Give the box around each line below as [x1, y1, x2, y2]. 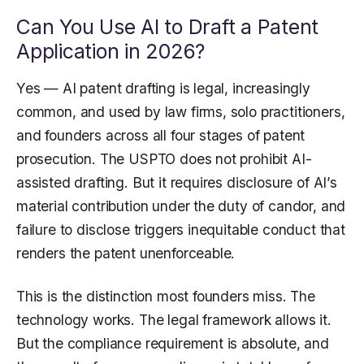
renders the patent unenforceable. [16, 245, 236, 262]
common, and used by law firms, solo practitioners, [16, 103, 345, 121]
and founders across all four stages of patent [16, 127, 305, 145]
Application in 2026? [16, 39, 206, 64]
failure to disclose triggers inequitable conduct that [16, 221, 345, 239]
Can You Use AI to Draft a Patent [16, 15, 319, 40]
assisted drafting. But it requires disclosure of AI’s [16, 174, 337, 192]
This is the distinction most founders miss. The [16, 288, 315, 305]
